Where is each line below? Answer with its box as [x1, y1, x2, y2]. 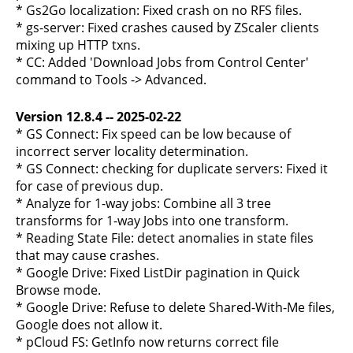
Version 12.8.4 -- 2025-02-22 [16, 108, 181, 125]
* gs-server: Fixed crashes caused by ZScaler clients [16, 19, 319, 36]
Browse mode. [16, 281, 101, 299]
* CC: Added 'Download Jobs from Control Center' [16, 54, 309, 71]
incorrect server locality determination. [16, 143, 248, 160]
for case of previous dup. [16, 177, 163, 195]
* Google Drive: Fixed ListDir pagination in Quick [16, 264, 299, 281]
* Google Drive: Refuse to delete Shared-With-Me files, [16, 299, 335, 316]
